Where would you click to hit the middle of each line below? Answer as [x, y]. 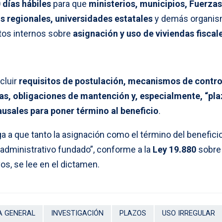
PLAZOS [133, 214]
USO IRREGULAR [189, 214]
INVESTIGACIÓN [77, 214]
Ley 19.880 [174, 150]
